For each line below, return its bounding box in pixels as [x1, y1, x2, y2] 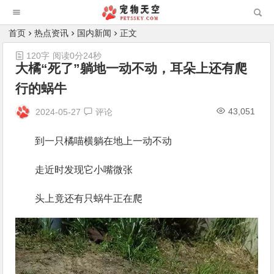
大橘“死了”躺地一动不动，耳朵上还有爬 [15, 61, 248, 75]
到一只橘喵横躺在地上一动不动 [35, 136, 172, 146]
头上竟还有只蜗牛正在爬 [35, 193, 143, 204]
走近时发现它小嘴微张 [35, 165, 133, 175]
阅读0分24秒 [53, 51, 102, 61]
